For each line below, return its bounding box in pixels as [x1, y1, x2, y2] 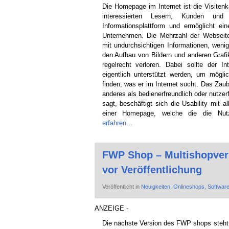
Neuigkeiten [141, 183, 170, 190]
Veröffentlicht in [102, 183, 141, 190]
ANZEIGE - [94, 204, 128, 212]
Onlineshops [173, 183, 204, 190]
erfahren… [102, 119, 133, 127]
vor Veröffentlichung [102, 164, 202, 175]
